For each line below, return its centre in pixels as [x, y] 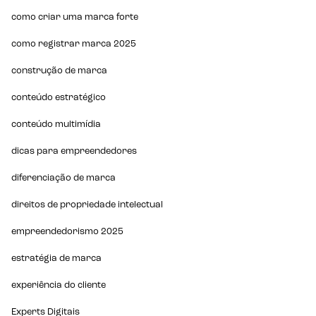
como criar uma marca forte [75, 17]
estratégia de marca [57, 258]
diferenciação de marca [64, 178]
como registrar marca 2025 [74, 44]
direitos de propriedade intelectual [87, 205]
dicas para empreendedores [74, 151]
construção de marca [60, 71]
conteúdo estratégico [59, 97]
